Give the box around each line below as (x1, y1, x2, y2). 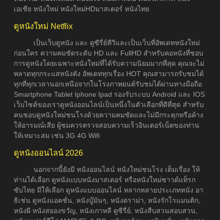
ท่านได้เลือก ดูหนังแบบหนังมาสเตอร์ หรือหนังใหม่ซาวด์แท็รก (14, 175, 195, 184)
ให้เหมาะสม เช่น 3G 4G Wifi (14, 131, 100, 139)
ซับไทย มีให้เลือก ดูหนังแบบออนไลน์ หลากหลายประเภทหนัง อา (14, 186, 203, 194)
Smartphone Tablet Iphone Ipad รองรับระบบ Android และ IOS (14, 90, 205, 98)
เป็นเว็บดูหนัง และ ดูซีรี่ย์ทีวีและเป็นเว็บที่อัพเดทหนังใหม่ (33, 38, 200, 47)
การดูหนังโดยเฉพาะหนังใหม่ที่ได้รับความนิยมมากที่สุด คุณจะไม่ (14, 59, 204, 67)
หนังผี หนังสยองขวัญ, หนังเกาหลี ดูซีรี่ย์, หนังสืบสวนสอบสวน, (14, 206, 197, 215)
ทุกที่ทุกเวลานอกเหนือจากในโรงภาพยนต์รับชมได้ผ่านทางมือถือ (14, 80, 202, 88)
